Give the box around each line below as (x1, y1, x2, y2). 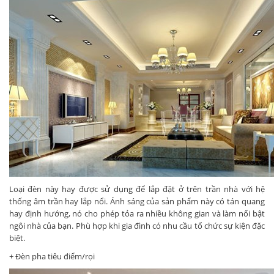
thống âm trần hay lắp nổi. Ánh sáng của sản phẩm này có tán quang (9, 196, 265, 207)
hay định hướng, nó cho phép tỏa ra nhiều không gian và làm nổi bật (9, 208, 265, 220)
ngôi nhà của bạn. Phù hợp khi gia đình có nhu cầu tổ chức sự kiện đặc (9, 220, 265, 232)
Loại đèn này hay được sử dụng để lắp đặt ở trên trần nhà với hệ (9, 183, 265, 195)
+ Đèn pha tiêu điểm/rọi (9, 251, 95, 262)
